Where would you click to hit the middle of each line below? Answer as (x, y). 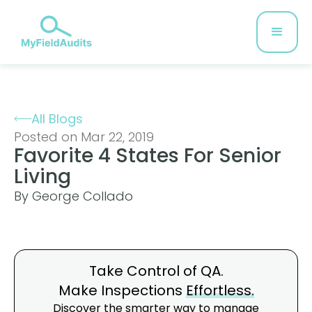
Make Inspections (122, 290)
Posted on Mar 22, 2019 (84, 137)
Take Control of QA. (156, 271)
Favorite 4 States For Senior (148, 156)
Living (42, 177)
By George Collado (73, 196)
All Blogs (57, 119)
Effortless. (220, 290)
